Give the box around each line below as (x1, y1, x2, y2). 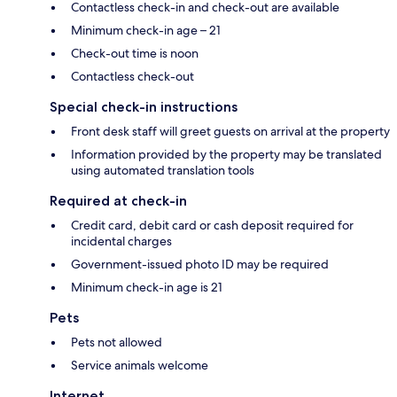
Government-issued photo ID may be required (71, 255, 329, 272)
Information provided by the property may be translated (71, 145, 382, 162)
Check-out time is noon (71, 44, 198, 61)
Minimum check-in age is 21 (71, 278, 222, 295)
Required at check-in (50, 191, 187, 209)
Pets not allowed (71, 333, 162, 350)
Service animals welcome (71, 356, 208, 373)
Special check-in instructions (50, 97, 237, 115)
